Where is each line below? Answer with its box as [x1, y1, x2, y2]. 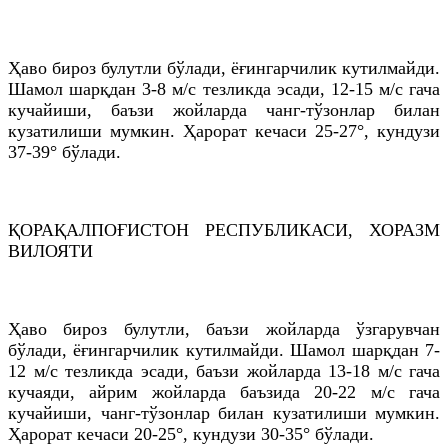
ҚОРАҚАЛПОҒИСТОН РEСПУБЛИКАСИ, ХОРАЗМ [8, 219, 440, 240]
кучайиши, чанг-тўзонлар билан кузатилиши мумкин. [8, 402, 440, 423]
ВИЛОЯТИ [8, 240, 93, 261]
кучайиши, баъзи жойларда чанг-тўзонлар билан [8, 99, 440, 120]
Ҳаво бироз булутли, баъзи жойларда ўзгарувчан [8, 318, 440, 339]
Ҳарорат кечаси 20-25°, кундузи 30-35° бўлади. [8, 423, 379, 444]
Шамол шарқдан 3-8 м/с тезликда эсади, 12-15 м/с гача [8, 78, 440, 99]
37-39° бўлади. [8, 141, 126, 162]
